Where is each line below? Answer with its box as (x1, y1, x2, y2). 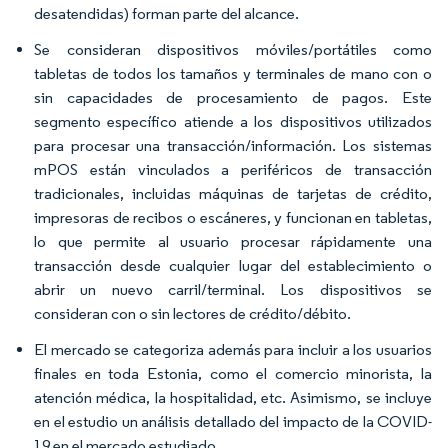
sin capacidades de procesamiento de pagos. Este (34, 87, 432, 107)
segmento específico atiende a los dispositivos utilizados (34, 111, 432, 131)
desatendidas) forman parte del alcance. (34, 3, 299, 23)
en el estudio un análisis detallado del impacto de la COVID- (34, 411, 432, 431)
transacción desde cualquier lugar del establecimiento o (34, 255, 432, 275)
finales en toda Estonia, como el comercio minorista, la (34, 363, 432, 383)
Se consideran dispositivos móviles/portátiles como (34, 39, 432, 59)
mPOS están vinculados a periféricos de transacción (34, 159, 432, 179)
